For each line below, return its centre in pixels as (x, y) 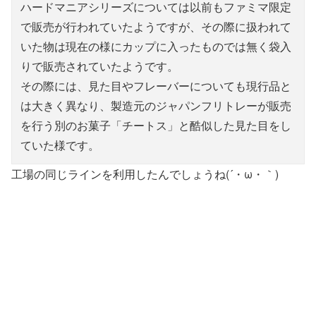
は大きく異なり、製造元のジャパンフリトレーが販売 (156, 105)
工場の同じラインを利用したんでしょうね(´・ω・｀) (145, 174)
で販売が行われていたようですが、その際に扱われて (156, 26)
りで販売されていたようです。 (99, 66)
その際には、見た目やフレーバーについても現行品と (156, 85)
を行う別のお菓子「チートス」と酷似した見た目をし (156, 125)
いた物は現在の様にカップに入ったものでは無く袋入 (156, 46)
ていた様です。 (60, 145)
